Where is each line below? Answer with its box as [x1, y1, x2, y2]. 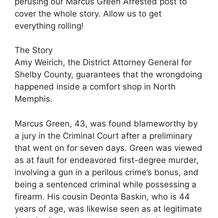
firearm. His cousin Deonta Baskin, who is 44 [15, 191, 190, 201]
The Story [15, 45, 53, 55]
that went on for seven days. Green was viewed [15, 143, 202, 153]
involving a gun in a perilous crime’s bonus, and [15, 167, 199, 177]
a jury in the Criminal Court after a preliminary [15, 130, 192, 141]
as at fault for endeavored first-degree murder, [15, 155, 199, 165]
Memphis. [15, 94, 53, 104]
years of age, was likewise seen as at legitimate [15, 203, 202, 214]
